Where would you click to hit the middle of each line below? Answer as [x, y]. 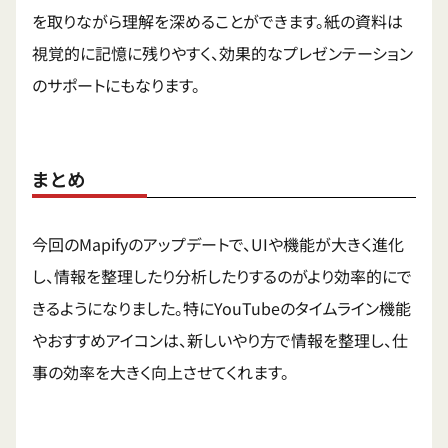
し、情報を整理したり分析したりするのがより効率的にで [222, 276]
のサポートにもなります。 [116, 85]
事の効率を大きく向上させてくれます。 [160, 372]
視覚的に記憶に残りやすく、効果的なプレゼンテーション [222, 53]
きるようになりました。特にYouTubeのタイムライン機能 [221, 308]
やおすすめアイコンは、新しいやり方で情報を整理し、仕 [220, 340]
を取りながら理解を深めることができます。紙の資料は [217, 21]
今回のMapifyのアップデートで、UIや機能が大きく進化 [218, 244]
